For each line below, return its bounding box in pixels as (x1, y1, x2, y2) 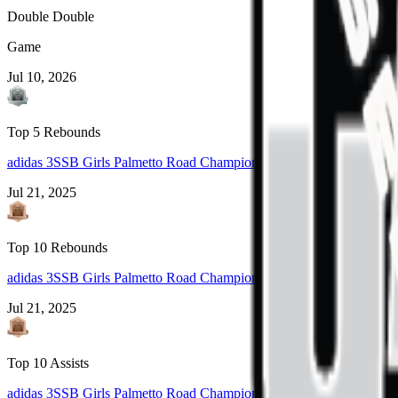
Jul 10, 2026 (7, 69, 76, 85)
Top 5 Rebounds (7, 124, 100, 140)
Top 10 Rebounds (7, 240, 107, 256)
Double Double (7, 9, 94, 25)
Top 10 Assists (7, 355, 89, 371)
